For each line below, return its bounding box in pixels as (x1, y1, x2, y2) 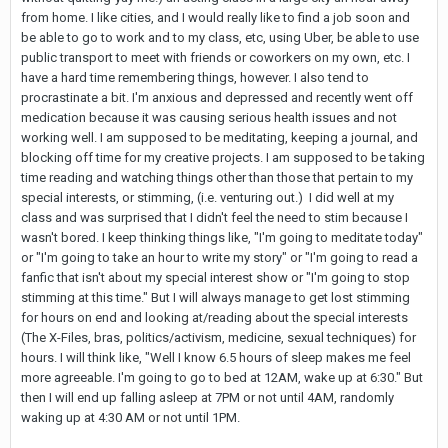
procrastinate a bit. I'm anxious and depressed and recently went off (21, 89, 413, 105)
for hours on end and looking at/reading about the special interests (21, 309, 408, 325)
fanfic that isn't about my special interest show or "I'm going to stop (21, 269, 410, 285)
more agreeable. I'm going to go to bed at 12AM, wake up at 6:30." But (21, 369, 423, 385)
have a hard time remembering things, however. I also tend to (21, 69, 369, 85)
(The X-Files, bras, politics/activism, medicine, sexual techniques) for (21, 329, 416, 345)
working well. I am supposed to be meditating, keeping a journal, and (21, 129, 418, 145)
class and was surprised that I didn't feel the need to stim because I (21, 209, 408, 225)
